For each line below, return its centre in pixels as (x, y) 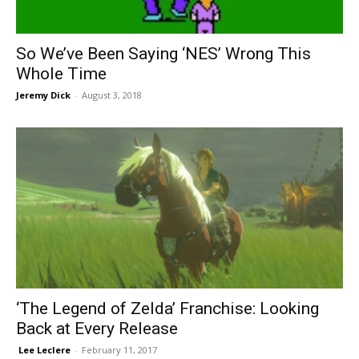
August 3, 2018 (112, 95)
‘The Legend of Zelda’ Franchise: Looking (167, 309)
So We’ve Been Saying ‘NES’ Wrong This (163, 53)
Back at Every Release (97, 329)
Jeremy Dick (43, 95)
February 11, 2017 (119, 350)
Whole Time (61, 73)
